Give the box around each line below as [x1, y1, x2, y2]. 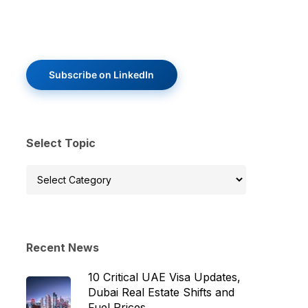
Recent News [25, 240, 99, 254]
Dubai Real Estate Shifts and [87, 285, 234, 299]
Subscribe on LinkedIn [49, 68, 155, 80]
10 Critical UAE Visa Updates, [87, 269, 241, 284]
